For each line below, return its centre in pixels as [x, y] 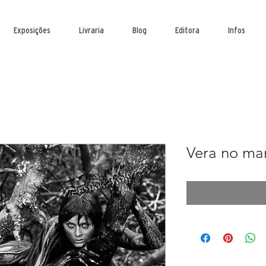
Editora [187, 30]
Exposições [32, 30]
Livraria [91, 30]
